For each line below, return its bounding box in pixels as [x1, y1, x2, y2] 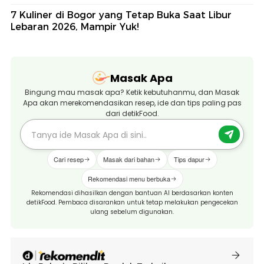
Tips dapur [173, 154, 204, 164]
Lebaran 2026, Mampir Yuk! [11, 21, 139, 33]
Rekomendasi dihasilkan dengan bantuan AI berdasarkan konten [31, 189, 233, 198]
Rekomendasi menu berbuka [87, 174, 170, 184]
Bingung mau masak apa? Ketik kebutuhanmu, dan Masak [25, 87, 239, 98]
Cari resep [53, 154, 84, 164]
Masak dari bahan [103, 154, 154, 164]
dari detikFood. [105, 108, 159, 119]
